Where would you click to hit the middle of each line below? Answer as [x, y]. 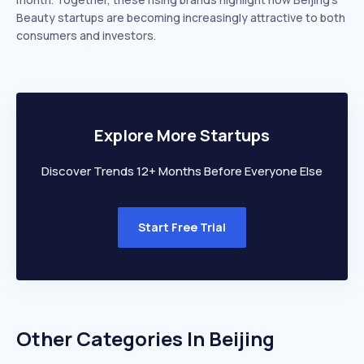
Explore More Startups [182, 135]
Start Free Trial [182, 227]
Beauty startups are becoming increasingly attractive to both [181, 17]
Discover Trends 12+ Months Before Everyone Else [182, 171]
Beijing [242, 338]
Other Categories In [113, 338]
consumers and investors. [86, 35]
